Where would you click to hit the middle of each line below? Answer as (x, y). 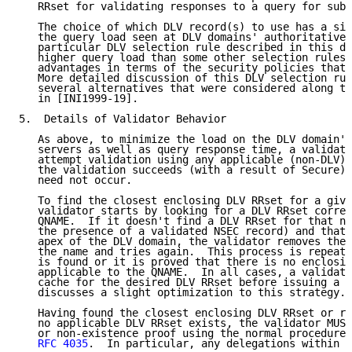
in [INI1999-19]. (79, 99)
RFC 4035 (63, 344)
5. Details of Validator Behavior (123, 119)
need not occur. (75, 180)
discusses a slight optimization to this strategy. (182, 293)
